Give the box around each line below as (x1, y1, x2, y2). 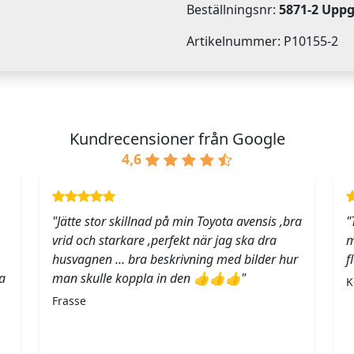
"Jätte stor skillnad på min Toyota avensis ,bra (52, 213, 302, 231)
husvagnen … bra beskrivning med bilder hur (52, 250, 298, 269)
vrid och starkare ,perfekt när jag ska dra (52, 232, 277, 250)
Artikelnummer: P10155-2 (186, 32, 338, 51)
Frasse (52, 293, 86, 309)
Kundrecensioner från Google (69, 128, 285, 150)
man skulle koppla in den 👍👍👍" (52, 269, 246, 288)
